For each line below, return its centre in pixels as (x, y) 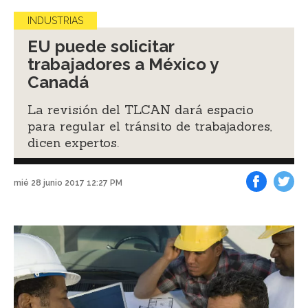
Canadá (58, 82)
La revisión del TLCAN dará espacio (141, 109)
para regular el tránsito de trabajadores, (150, 126)
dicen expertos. (73, 142)
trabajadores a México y (123, 64)
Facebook (272, 202)
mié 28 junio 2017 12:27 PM (68, 183)
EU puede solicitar (101, 46)
